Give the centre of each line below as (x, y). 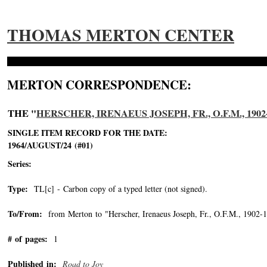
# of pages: (28, 239)
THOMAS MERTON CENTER (121, 35)
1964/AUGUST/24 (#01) (50, 145)
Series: (20, 164)
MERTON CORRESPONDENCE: (99, 85)
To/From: (25, 214)
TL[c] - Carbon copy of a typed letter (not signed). (118, 189)
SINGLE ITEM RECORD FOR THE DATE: (88, 133)
